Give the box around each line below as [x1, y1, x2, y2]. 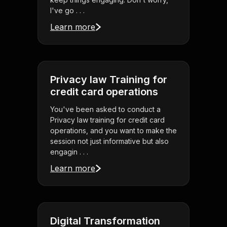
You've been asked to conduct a [50, 105, 161, 114]
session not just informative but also [50, 137, 169, 146]
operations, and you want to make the [50, 126, 177, 135]
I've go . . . [50, 6, 85, 15]
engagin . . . [50, 147, 88, 157]
